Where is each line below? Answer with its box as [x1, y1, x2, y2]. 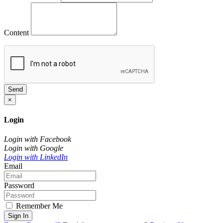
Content [4, 28, 29, 37]
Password [4, 181, 34, 190]
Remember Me [14, 202, 63, 211]
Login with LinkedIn [4, 153, 68, 162]
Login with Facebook [4, 135, 71, 144]
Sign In [8, 212, 28, 220]
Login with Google [4, 144, 63, 153]
